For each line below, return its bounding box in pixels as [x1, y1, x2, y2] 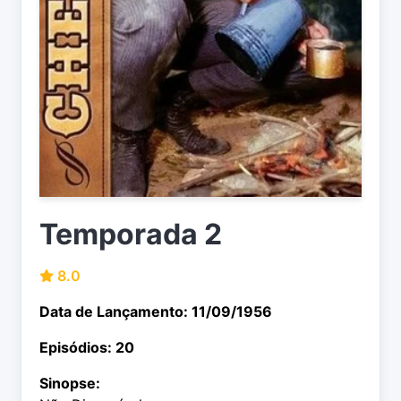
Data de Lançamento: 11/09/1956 [39, 303, 272, 321]
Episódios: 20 [39, 338, 134, 357]
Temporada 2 [39, 217, 222, 252]
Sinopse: [39, 374, 100, 393]
